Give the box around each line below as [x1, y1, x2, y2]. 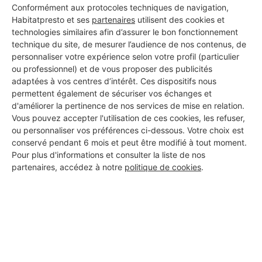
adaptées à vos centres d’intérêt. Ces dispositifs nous [12, 76, 216, 87]
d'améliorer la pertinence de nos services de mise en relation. [12, 101, 244, 111]
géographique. [99, 202, 163, 213]
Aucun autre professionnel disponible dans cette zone [12, 189, 250, 201]
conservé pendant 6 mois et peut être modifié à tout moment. [12, 137, 247, 148]
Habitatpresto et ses [12, 15, 92, 25]
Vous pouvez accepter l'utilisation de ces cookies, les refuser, [12, 113, 245, 123]
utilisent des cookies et [135, 15, 225, 25]
